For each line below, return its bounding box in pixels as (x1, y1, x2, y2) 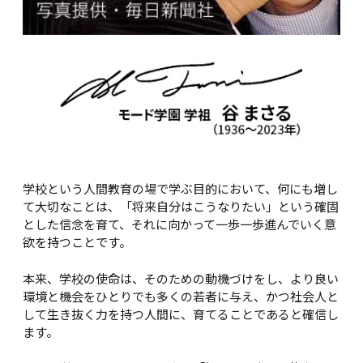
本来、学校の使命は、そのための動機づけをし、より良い (23, 270, 339, 288)
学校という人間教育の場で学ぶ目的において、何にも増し (23, 181, 338, 199)
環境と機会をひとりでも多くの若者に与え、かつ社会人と (23, 288, 339, 305)
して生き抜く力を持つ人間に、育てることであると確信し (23, 305, 339, 323)
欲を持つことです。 (23, 234, 131, 252)
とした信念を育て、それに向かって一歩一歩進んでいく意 (23, 216, 336, 234)
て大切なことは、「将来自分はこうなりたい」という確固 (23, 199, 339, 216)
